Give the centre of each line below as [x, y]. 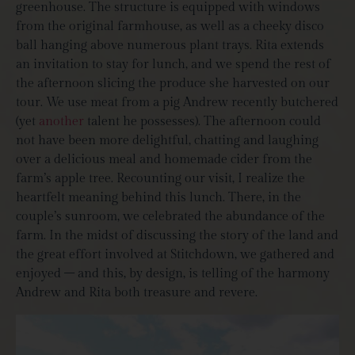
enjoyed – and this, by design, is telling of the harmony [173, 274]
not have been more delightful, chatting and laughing [167, 141]
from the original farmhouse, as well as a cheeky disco [170, 27]
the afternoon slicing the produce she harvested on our [173, 84]
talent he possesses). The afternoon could [202, 122]
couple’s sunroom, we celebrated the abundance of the [170, 217]
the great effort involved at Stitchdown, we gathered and [175, 255]
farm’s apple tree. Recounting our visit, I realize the [160, 179]
